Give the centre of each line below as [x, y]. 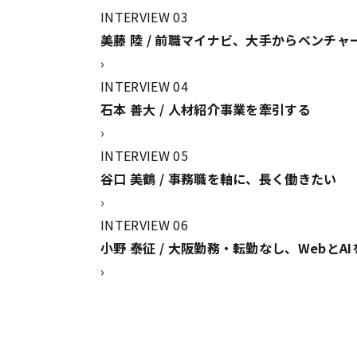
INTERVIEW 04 [144, 86]
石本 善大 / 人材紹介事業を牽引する [206, 109]
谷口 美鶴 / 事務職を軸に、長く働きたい [219, 178]
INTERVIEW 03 [144, 17]
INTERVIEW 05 [144, 155]
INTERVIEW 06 [144, 225]
